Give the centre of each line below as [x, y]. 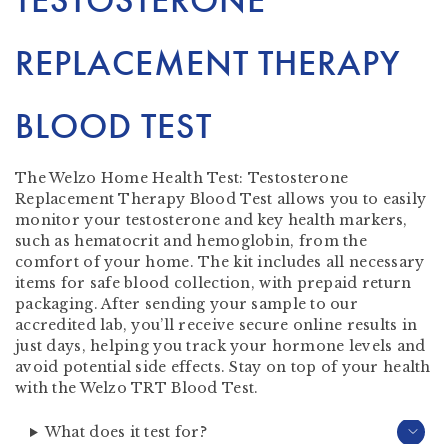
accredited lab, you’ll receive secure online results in [216, 325]
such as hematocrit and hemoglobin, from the [191, 241]
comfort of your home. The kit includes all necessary [220, 262]
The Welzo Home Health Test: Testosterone [182, 178]
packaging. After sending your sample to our [187, 304]
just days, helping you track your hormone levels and [220, 346]
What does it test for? [125, 432]
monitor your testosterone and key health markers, [211, 220]
